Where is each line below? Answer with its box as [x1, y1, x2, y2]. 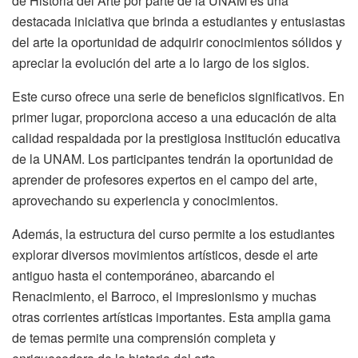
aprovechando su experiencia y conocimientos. [12, 191, 278, 210]
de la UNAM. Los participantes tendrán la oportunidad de [12, 149, 333, 169]
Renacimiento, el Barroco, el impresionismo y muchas [12, 287, 316, 306]
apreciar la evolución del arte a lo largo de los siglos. [12, 54, 309, 73]
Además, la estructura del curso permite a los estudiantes [12, 225, 335, 244]
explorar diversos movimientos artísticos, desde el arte [12, 245, 318, 265]
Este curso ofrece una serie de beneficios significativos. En [12, 87, 344, 106]
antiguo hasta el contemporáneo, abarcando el [12, 266, 275, 285]
